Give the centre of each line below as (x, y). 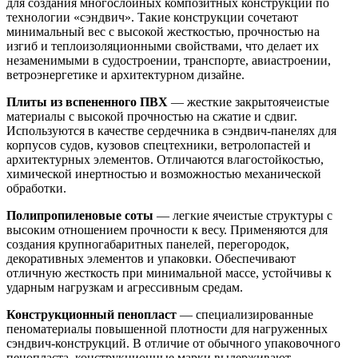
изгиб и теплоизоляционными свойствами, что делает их (163, 46)
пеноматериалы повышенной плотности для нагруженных (167, 329)
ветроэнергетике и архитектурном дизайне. (125, 75)
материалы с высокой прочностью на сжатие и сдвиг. (152, 117)
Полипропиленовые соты (80, 216)
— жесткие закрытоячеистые (249, 102)
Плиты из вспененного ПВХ (87, 102)
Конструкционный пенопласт (91, 315)
